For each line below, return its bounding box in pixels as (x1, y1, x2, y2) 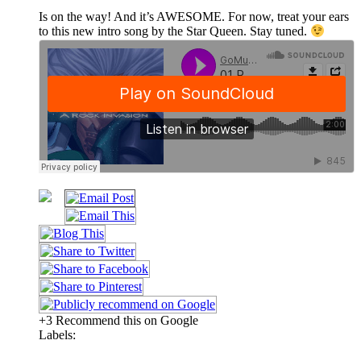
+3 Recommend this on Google (39, 313, 198, 327)
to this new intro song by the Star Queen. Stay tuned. (39, 24, 310, 39)
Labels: (39, 327, 76, 342)
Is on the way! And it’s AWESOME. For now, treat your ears (39, 10, 349, 24)
